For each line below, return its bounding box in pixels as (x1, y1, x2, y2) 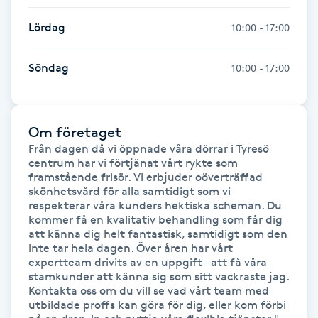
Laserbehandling (9, 268, 97, 282)
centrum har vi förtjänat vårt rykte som (28, 155, 238, 170)
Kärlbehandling (9, 212, 89, 225)
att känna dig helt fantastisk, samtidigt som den (28, 226, 287, 241)
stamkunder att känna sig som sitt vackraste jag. (28, 269, 289, 283)
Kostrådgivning (9, 53, 89, 66)
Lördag (28, 20, 65, 34)
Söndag (28, 60, 69, 75)
